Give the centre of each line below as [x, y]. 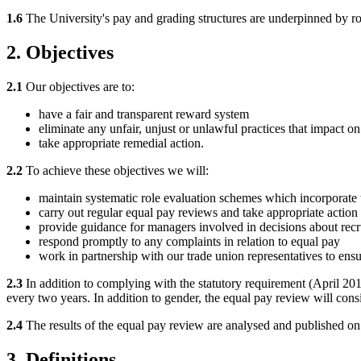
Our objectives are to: [79, 86]
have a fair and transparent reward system [144, 114]
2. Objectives [60, 52]
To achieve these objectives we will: [116, 170]
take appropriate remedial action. [121, 143]
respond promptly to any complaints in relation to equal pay [189, 241]
